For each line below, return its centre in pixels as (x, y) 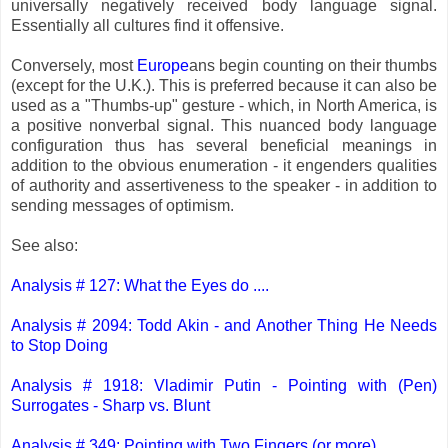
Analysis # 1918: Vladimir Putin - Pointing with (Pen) (224, 385)
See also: (44, 245)
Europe (163, 65)
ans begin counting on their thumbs (313, 65)
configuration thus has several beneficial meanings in (224, 145)
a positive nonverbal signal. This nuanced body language (224, 125)
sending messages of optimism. (122, 205)
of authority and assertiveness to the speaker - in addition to (224, 185)
